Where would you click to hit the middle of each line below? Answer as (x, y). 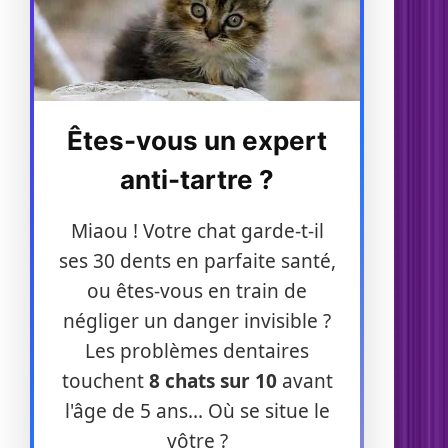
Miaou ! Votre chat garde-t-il (197, 231)
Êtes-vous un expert (197, 140)
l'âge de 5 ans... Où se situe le (197, 411)
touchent (105, 381)
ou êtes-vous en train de (197, 291)
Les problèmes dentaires (197, 351)
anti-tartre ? (197, 179)
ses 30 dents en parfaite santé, (197, 261)
